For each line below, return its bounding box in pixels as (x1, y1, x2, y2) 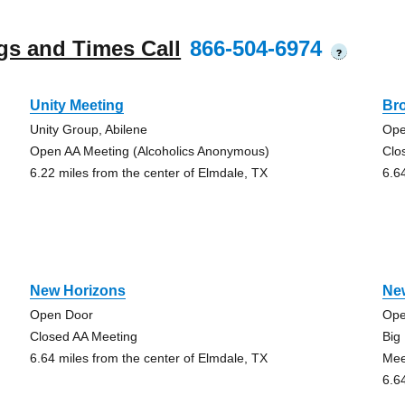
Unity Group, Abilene (29, 122, 147, 137)
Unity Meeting (29, 98, 124, 113)
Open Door (29, 307, 93, 322)
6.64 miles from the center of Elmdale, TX (29, 351, 268, 365)
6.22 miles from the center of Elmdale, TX (29, 165, 268, 180)
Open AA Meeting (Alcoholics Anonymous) (29, 144, 269, 158)
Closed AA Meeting (29, 329, 137, 344)
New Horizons (29, 283, 126, 298)
